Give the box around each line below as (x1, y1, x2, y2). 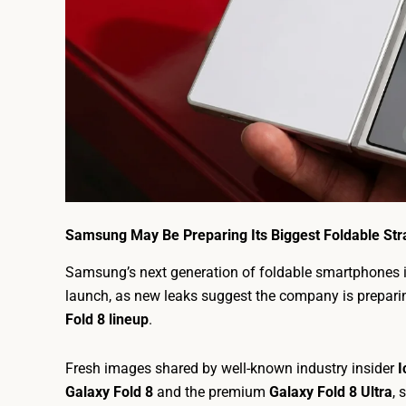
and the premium (153, 382, 269, 401)
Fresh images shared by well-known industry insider (65, 359, 398, 377)
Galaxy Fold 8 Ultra (269, 382, 392, 401)
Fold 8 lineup (65, 310, 149, 328)
